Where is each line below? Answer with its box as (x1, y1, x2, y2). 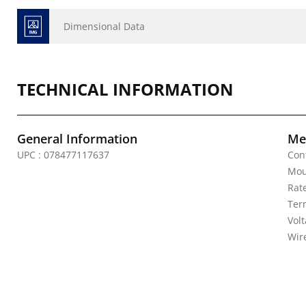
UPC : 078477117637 (17, 148, 109, 161)
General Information (17, 130, 137, 147)
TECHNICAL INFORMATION (17, 78, 234, 100)
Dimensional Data (64, 20, 145, 33)
